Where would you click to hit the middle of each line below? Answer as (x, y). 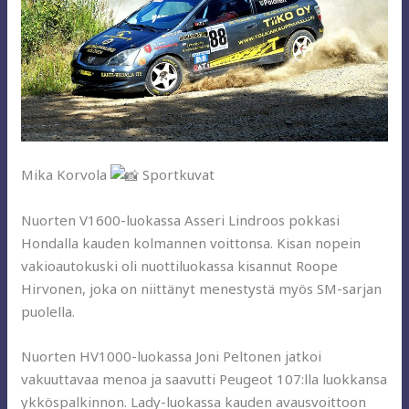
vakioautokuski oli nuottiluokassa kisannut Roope (180, 265)
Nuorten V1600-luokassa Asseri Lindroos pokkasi (181, 220)
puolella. (48, 311)
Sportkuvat (177, 174)
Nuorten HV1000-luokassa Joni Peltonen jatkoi (172, 356)
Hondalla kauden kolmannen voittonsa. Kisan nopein (191, 242)
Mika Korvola (66, 174)
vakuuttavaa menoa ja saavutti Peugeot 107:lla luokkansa (204, 378)
